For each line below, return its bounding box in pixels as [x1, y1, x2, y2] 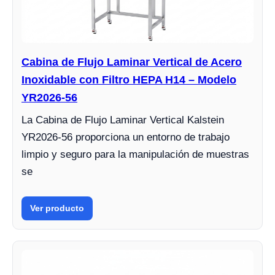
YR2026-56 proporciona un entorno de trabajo [21, 131, 230, 143]
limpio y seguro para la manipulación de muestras [21, 148, 249, 160]
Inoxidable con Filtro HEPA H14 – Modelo [21, 73, 236, 86]
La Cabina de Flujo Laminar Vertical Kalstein [21, 114, 224, 126]
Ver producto [30, 203, 84, 213]
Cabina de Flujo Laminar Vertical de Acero [21, 55, 242, 68]
